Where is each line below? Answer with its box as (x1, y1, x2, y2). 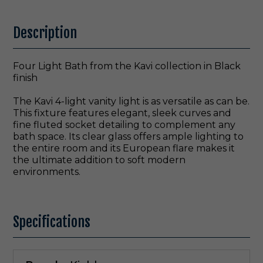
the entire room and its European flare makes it (13, 143, 235, 154)
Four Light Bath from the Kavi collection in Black (13, 60, 241, 72)
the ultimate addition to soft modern (13, 154, 186, 166)
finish (13, 72, 38, 83)
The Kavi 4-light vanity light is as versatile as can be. (13, 96, 249, 107)
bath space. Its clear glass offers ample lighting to (13, 131, 244, 142)
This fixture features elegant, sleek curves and (13, 107, 231, 119)
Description (13, 24, 77, 42)
